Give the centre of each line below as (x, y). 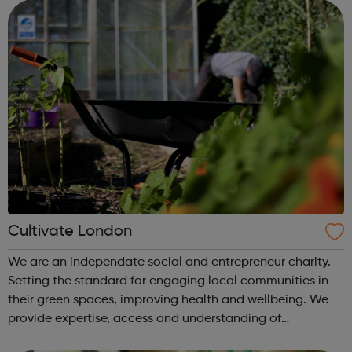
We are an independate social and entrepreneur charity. (169, 262)
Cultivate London (70, 231)
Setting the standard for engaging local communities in (168, 281)
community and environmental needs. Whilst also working (175, 337)
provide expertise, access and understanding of (145, 319)
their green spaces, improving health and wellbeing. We (168, 300)
